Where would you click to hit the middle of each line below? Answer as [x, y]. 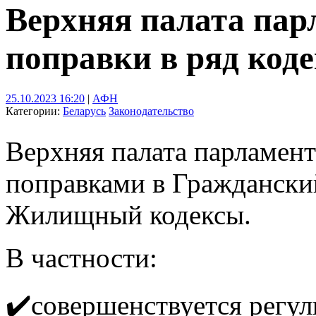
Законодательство [151, 111]
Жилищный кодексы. [128, 214]
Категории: [34, 111]
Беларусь [84, 111]
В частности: [81, 257]
